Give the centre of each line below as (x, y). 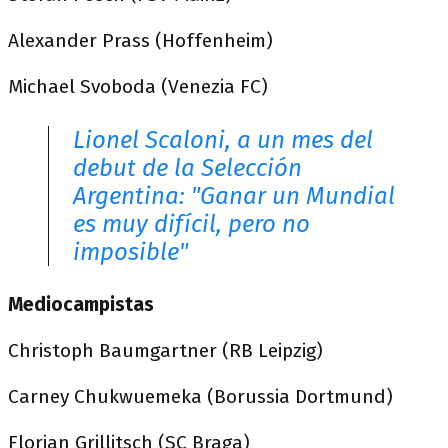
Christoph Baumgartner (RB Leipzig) (165, 350)
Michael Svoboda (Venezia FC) (138, 86)
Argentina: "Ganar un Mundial (234, 195)
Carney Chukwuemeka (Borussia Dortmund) (200, 396)
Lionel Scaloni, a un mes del (223, 139)
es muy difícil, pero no (191, 223)
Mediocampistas (81, 304)
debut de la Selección (187, 167)
